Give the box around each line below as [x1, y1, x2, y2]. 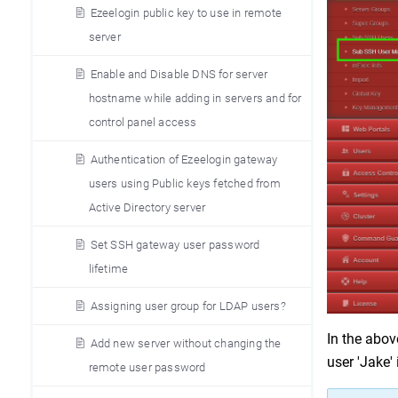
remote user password [88, 361, 206, 374]
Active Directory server [88, 201, 206, 214]
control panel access [88, 115, 197, 129]
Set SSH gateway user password [90, 238, 260, 251]
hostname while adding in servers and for [88, 92, 302, 105]
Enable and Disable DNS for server [90, 68, 268, 81]
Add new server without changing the [90, 337, 282, 350]
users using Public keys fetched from [88, 177, 281, 190]
